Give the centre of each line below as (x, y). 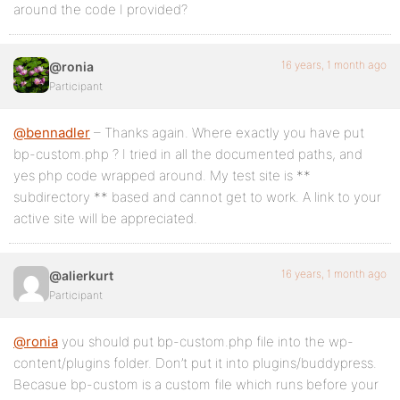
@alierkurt (81, 275)
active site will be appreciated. (105, 218)
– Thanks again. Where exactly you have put (227, 133)
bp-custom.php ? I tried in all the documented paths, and (188, 154)
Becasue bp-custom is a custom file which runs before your (196, 384)
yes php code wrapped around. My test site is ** (162, 175)
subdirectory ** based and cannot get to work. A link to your (197, 197)
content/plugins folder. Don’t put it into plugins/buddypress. (195, 363)
